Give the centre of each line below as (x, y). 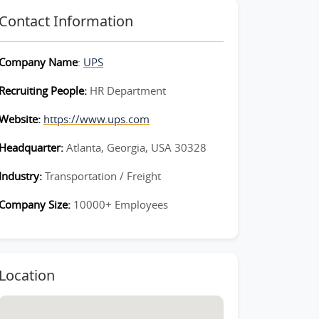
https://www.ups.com (96, 119)
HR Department (128, 90)
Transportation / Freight (103, 176)
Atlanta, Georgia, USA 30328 (136, 147)
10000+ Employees (121, 204)
